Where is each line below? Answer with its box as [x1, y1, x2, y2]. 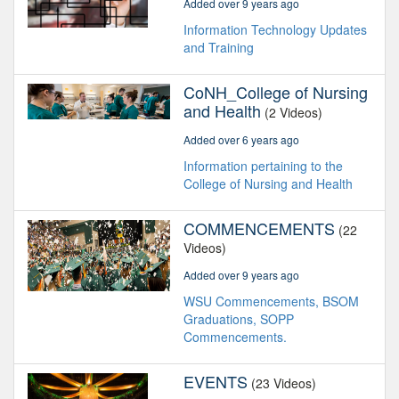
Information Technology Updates [183, 20, 367, 39]
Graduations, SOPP [183, 310, 294, 329]
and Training [183, 38, 254, 57]
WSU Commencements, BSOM [183, 292, 359, 311]
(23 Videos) [251, 374, 316, 393]
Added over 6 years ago [183, 132, 299, 148]
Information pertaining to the [183, 157, 343, 175]
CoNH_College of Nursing [183, 80, 368, 104]
